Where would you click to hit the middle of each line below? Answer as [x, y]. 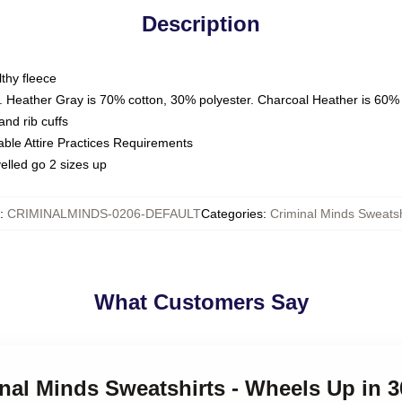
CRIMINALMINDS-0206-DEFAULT [104, 214]
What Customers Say [201, 302]
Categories [232, 214]
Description [201, 24]
